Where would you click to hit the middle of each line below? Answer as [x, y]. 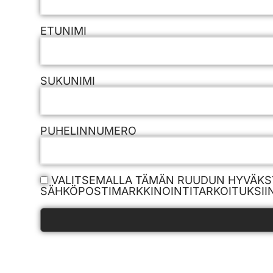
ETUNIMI [63, 31]
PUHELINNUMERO [88, 130]
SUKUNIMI [68, 80]
